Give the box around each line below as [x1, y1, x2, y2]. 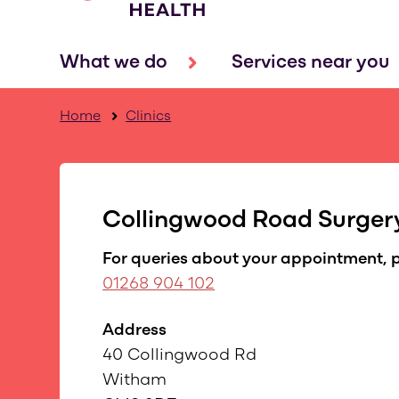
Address [102, 322, 167, 339]
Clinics [126, 110, 172, 124]
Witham [102, 372, 167, 389]
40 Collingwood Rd [102, 347, 257, 364]
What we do [60, 53, 168, 73]
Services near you [232, 53, 390, 73]
